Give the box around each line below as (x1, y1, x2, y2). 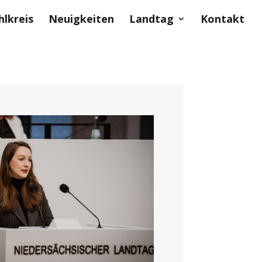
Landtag (129, 12, 174, 26)
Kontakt (201, 12, 244, 26)
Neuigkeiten (49, 12, 114, 26)
